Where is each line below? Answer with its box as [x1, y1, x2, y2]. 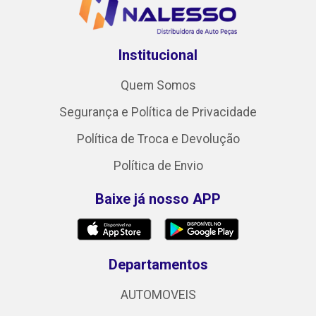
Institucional [119, 46, 197, 63]
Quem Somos [120, 78, 196, 92]
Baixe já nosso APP [95, 190, 221, 207]
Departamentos [108, 255, 208, 273]
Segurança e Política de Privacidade [59, 104, 257, 119]
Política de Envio [113, 158, 203, 173]
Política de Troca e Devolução [76, 131, 240, 146]
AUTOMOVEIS [120, 287, 196, 302]
